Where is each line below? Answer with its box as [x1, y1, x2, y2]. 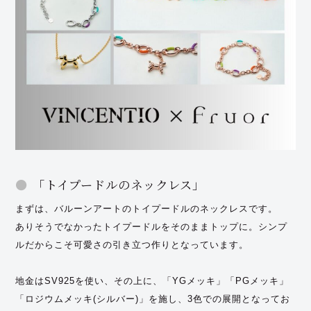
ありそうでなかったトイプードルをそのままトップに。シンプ [15, 221, 288, 232]
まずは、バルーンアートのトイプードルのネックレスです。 [15, 203, 278, 214]
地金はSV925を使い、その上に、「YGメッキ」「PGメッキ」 [15, 275, 289, 286]
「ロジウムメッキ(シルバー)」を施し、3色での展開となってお [15, 293, 291, 304]
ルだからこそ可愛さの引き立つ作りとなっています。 [15, 239, 249, 250]
